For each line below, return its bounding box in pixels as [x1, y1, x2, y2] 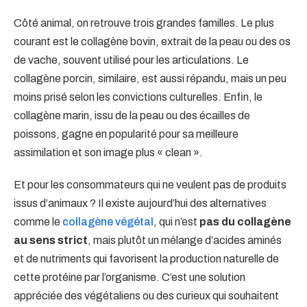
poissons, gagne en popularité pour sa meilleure [14, 127, 238, 140]
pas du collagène [199, 215, 291, 228]
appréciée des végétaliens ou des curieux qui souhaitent [14, 289, 279, 302]
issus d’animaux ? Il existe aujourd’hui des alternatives [14, 197, 267, 209]
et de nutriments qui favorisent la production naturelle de [14, 252, 279, 265]
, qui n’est [153, 215, 199, 228]
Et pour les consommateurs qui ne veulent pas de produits [14, 178, 286, 191]
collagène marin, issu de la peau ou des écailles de [14, 109, 250, 121]
